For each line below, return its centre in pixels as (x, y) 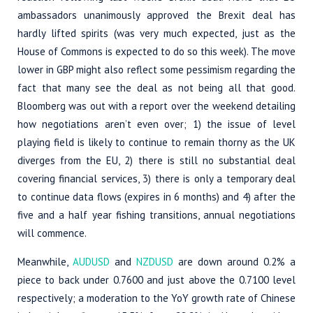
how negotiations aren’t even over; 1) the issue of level (156, 124)
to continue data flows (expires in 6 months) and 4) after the (156, 196)
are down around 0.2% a (234, 261)
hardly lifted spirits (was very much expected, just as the (156, 33)
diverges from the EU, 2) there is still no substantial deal (156, 160)
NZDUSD (155, 261)
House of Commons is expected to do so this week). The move (156, 51)
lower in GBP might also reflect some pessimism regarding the (156, 69)
